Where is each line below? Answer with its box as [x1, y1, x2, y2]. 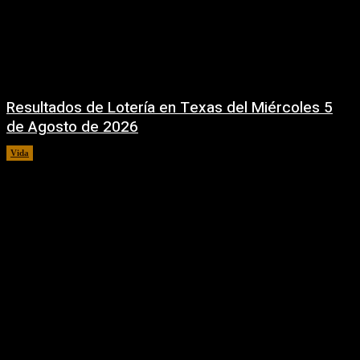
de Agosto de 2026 [6, 115, 138, 138]
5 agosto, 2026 [43, 147, 100, 157]
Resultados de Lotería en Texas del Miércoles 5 [6, 96, 333, 119]
